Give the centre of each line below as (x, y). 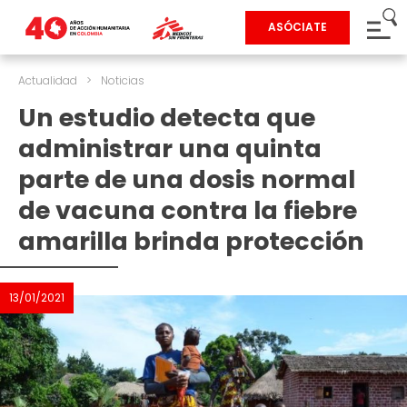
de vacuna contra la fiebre (188, 210)
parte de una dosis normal (187, 179)
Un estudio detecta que (167, 118)
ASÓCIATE (298, 27)
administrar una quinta (170, 149)
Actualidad (48, 80)
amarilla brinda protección (191, 241)
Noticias (123, 80)
